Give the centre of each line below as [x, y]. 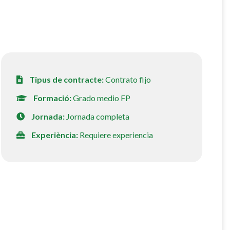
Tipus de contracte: [65, 80]
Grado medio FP [101, 98]
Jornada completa [98, 117]
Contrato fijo [127, 80]
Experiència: [54, 135]
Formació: [51, 98]
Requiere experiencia [115, 135]
